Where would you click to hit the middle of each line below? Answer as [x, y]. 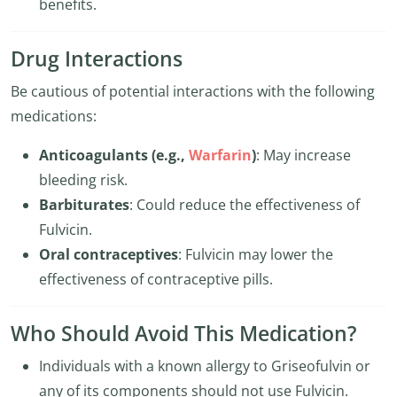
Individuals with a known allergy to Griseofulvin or [205, 366]
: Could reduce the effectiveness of [245, 205]
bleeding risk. [83, 180]
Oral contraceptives [109, 254]
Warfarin [220, 155]
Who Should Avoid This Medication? [183, 334]
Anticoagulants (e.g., [114, 155]
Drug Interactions [97, 59]
